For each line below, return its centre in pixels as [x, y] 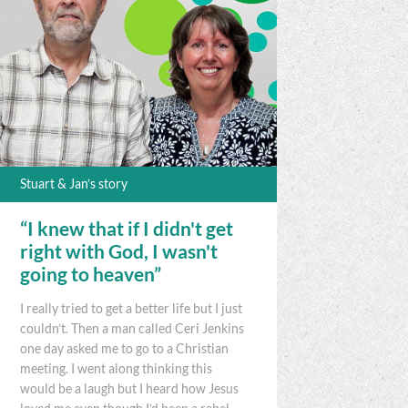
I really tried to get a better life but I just [132, 309]
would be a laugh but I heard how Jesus [130, 389]
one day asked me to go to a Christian [125, 349]
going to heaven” [91, 275]
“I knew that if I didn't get [127, 229]
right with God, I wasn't [119, 252]
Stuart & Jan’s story [74, 184]
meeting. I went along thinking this [117, 369]
